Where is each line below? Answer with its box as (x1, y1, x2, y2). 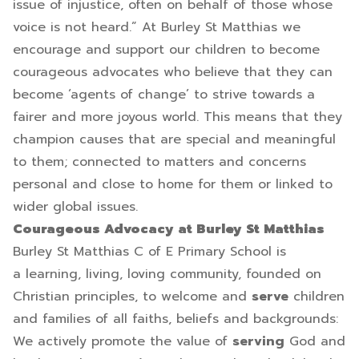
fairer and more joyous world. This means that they (13, 107, 342, 127)
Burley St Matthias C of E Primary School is (13, 242, 286, 261)
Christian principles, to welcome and (13, 287, 252, 306)
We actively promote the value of (13, 332, 232, 351)
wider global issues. (13, 197, 138, 216)
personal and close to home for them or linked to (13, 175, 333, 194)
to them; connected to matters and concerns (13, 152, 306, 171)
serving (232, 332, 284, 351)
